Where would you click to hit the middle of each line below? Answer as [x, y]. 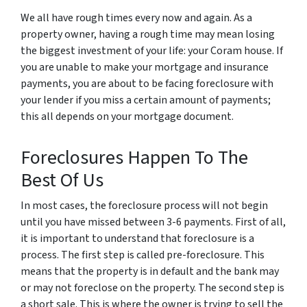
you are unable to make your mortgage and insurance [145, 67]
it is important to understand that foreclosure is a [137, 238]
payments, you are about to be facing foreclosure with [147, 84]
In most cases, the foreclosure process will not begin [144, 206]
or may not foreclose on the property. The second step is [152, 288]
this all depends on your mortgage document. [127, 116]
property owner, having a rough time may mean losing [148, 34]
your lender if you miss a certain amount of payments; [146, 100]
